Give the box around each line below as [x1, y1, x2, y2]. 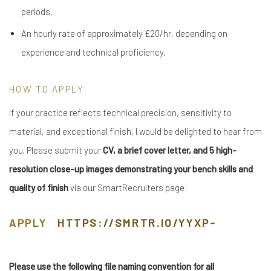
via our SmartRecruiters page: [70, 182, 188, 193]
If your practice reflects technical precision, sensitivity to [9, 107, 232, 118]
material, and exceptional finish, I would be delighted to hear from [9, 126, 262, 137]
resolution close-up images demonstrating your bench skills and [9, 163, 253, 174]
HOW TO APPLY [9, 83, 85, 94]
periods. [21, 6, 52, 17]
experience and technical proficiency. [21, 47, 165, 57]
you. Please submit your [9, 145, 103, 155]
